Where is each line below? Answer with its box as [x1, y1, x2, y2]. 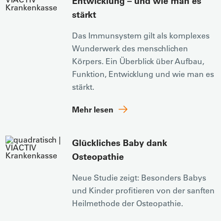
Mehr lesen [72, 104, 114, 114]
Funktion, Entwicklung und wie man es [72, 69, 215, 79]
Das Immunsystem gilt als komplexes [72, 30, 210, 40]
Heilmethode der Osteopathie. [72, 198, 184, 208]
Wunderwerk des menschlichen [72, 43, 188, 53]
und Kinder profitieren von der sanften [72, 185, 215, 195]
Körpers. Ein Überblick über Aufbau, [72, 56, 205, 66]
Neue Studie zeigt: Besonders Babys [72, 172, 207, 183]
